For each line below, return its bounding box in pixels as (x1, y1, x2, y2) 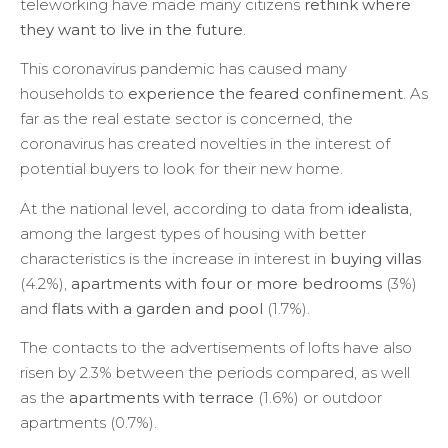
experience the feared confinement (128, 84, 403, 104)
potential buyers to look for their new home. (20, 159, 343, 179)
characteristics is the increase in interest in (20, 248, 330, 268)
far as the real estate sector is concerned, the (20, 109, 353, 129)
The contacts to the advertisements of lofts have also (20, 338, 412, 358)
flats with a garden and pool (52, 298, 263, 318)
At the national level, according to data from (20, 198, 348, 218)
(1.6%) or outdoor (254, 388, 382, 408)
